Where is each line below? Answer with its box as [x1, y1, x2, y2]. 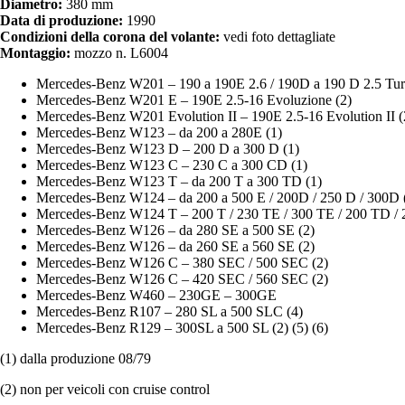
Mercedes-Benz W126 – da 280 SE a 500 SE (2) [36, 221, 315, 238]
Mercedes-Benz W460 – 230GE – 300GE [36, 287, 277, 303]
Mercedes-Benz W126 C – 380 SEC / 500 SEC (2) [36, 254, 328, 270]
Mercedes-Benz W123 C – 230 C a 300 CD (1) [36, 156, 307, 173]
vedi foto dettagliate [220, 28, 335, 44]
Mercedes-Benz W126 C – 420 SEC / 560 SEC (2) [36, 270, 328, 287]
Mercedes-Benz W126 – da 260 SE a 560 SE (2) [36, 238, 315, 254]
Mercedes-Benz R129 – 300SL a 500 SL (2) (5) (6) [36, 319, 328, 335]
